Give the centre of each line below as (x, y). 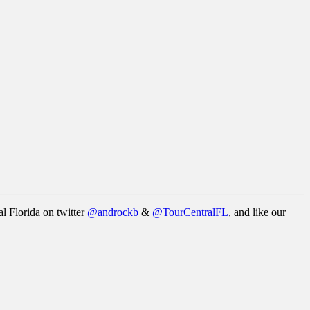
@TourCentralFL (190, 212)
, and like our (257, 212)
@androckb (113, 212)
